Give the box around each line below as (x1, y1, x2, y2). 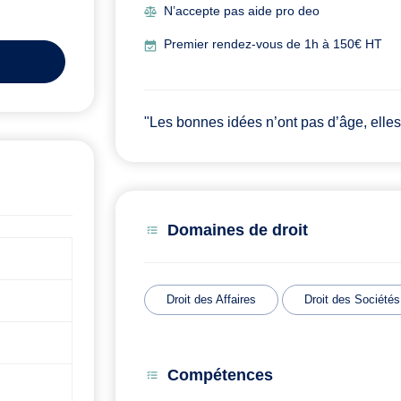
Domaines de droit (167, 221, 308, 240)
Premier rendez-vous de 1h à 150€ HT (164, 37, 382, 52)
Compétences (167, 366, 273, 385)
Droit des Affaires (166, 293, 256, 307)
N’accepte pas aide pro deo (164, 4, 320, 19)
